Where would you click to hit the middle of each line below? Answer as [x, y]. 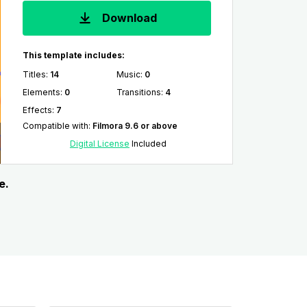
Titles [34, 74]
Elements [41, 92]
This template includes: [73, 55]
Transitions [139, 92]
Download [128, 18]
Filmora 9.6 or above [135, 126]
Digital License [99, 144]
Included [148, 144]
